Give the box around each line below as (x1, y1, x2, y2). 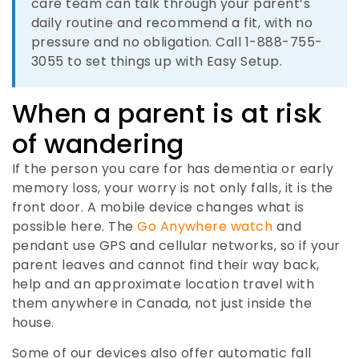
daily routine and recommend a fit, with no (31, 13, 313, 32)
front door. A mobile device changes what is (12, 197, 305, 216)
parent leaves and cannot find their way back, (12, 255, 320, 274)
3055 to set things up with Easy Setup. (31, 51, 283, 71)
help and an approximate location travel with (12, 274, 315, 293)
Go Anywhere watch (137, 216, 273, 236)
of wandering (12, 125, 184, 162)
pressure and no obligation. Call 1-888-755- (31, 32, 323, 51)
